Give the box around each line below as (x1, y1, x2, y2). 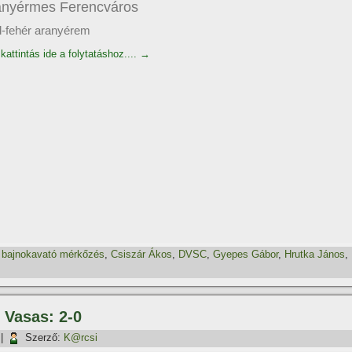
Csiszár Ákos (111, 248, 172, 261)
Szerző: (25, 332, 60, 344)
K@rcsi (64, 332, 97, 344)
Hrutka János (284, 248, 345, 261)
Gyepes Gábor (213, 248, 278, 261)
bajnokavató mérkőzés (2, 248, 104, 261)
